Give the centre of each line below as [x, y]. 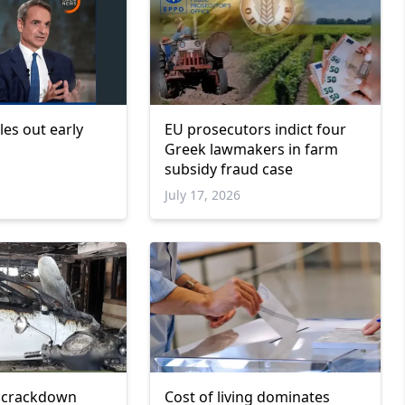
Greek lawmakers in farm [251, 150]
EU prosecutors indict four [255, 130]
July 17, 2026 [202, 195]
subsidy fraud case [228, 170]
